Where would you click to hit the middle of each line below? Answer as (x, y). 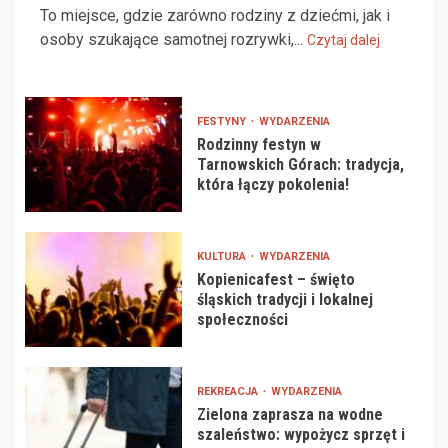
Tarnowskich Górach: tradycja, (300, 164)
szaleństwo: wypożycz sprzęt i (300, 434)
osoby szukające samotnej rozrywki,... (173, 40)
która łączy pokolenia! (272, 184)
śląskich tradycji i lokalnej (284, 299)
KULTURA (222, 256)
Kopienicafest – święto (275, 279)
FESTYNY (222, 121)
